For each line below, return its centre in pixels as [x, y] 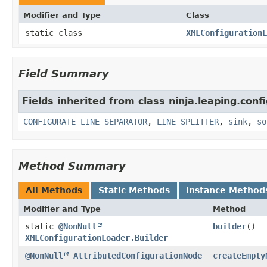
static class [56, 32]
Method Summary [72, 166]
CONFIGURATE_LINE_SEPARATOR [85, 121]
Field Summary [64, 73]
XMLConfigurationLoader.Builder [97, 237]
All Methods [54, 190]
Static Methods [134, 190]
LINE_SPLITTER [188, 121]
